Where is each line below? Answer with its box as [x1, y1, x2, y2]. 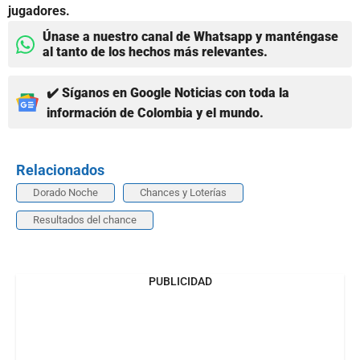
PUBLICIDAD [148, 275, 212, 288]
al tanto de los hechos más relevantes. [43, 44, 268, 60]
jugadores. [8, 3, 70, 19]
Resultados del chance [33, 214, 137, 227]
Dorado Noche [33, 186, 98, 199]
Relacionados [16, 162, 104, 179]
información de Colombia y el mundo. [47, 105, 264, 121]
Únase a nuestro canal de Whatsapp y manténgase [43, 29, 338, 45]
